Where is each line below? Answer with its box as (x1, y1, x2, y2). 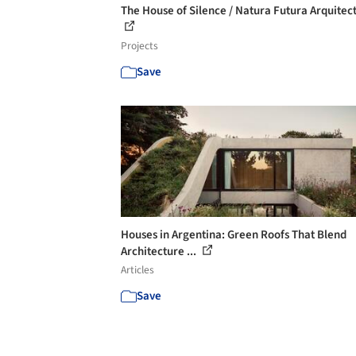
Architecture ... (121, 242, 199, 260)
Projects (121, 37, 158, 53)
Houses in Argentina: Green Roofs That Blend (121, 226, 346, 243)
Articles (121, 261, 154, 277)
